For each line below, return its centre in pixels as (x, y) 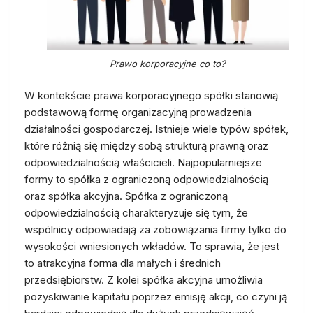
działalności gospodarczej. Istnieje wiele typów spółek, (156, 129)
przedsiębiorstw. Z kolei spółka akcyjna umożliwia (144, 280)
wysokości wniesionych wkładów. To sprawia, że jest (152, 246)
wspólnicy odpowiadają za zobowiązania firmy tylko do (155, 230)
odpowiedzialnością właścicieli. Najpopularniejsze (143, 162)
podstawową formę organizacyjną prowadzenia (138, 112)
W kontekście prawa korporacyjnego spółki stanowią (151, 95)
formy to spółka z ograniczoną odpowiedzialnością (146, 179)
